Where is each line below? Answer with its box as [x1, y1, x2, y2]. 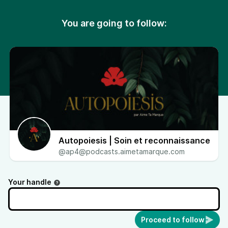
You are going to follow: [61, 18, 167, 28]
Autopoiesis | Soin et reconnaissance [59, 135, 210, 146]
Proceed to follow [141, 215, 205, 224]
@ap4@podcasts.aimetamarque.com [59, 147, 185, 156]
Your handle [8, 178, 51, 186]
